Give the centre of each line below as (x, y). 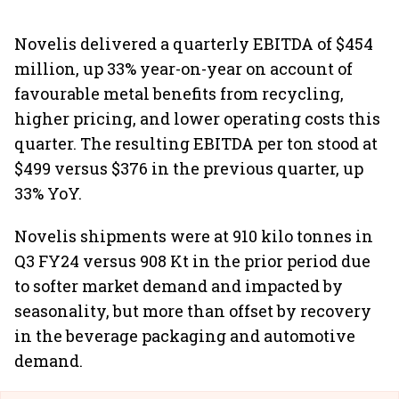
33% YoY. (48, 193)
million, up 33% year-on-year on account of (183, 69)
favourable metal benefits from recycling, (179, 94)
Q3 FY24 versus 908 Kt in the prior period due (192, 261)
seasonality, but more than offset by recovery (193, 311)
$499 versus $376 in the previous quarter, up (189, 168)
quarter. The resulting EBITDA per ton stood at (196, 143)
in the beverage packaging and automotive (185, 336)
